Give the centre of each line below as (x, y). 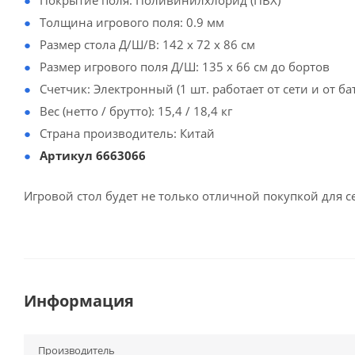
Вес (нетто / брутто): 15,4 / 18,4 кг (136, 111)
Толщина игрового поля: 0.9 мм (132, 22)
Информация (79, 301)
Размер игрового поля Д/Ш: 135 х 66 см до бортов (185, 67)
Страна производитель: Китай (127, 133)
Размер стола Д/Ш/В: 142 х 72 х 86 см (147, 44)
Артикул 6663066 (93, 155)
